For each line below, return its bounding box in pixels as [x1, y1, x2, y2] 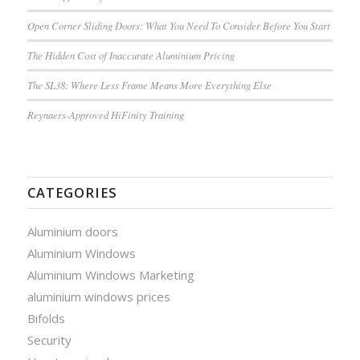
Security [27, 332, 72, 349]
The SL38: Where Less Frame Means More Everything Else [27, 78, 272, 92]
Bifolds [27, 310, 65, 327]
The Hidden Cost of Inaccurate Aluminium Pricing [27, 48, 235, 63]
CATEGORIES [27, 183, 117, 202]
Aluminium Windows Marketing [27, 267, 194, 284]
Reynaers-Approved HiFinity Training [27, 108, 184, 122]
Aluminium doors [27, 223, 118, 240]
